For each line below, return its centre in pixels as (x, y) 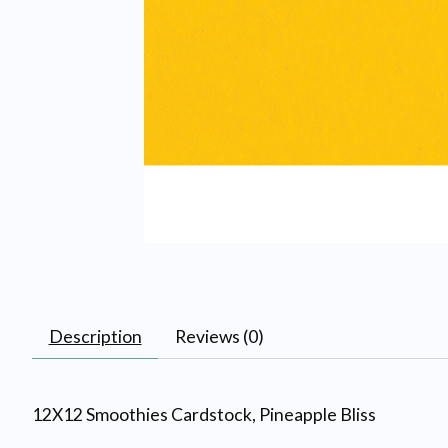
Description (95, 336)
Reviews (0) (219, 336)
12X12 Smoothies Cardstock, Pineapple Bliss (204, 414)
